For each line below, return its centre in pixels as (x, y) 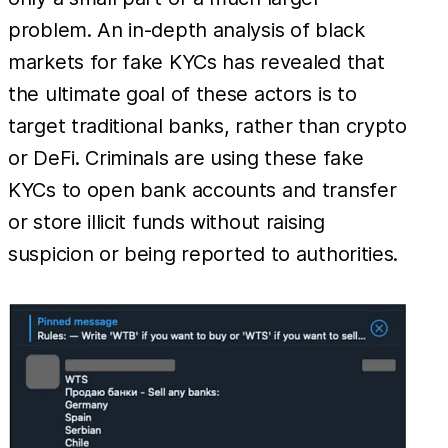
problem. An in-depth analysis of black (186, 29)
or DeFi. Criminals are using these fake (186, 157)
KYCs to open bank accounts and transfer (202, 189)
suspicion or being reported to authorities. (203, 253)
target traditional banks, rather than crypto (207, 125)
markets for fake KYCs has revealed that (196, 61)
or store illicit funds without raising (166, 221)
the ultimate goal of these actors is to (182, 93)
